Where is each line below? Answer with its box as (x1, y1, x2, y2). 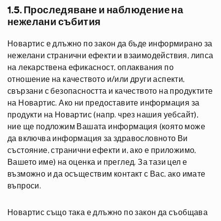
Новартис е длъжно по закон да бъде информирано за (7, 40, 213, 48)
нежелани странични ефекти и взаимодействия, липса (7, 52, 214, 60)
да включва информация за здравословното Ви (7, 135, 188, 143)
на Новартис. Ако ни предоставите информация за (7, 99, 200, 107)
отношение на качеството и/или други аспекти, (7, 75, 185, 83)
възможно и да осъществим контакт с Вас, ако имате (7, 170, 206, 178)
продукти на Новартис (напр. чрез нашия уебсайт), (7, 111, 199, 119)
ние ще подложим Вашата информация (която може (7, 123, 205, 131)
